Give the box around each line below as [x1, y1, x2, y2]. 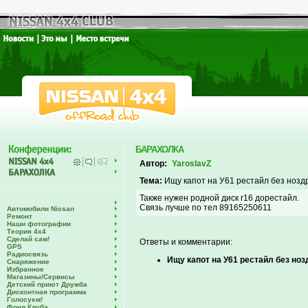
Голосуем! [7, 296, 43, 303]
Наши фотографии [7, 220, 71, 228]
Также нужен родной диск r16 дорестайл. [140, 193, 299, 203]
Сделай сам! [7, 235, 49, 243]
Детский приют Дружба [7, 280, 87, 288]
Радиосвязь [7, 250, 48, 258]
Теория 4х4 [7, 228, 46, 235]
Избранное [7, 265, 44, 273]
